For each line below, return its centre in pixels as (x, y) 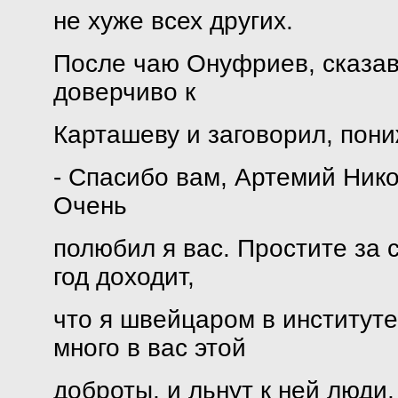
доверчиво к (124, 92)
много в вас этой (149, 348)
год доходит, (123, 277)
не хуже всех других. (173, 21)
